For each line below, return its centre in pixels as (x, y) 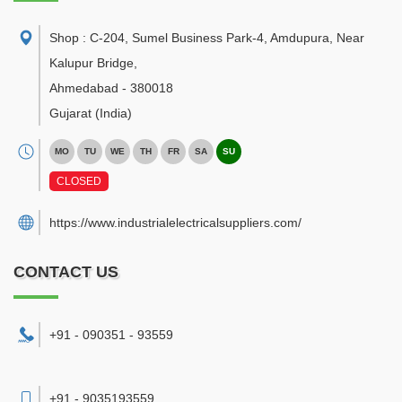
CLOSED (79, 181)
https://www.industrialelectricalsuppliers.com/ (175, 223)
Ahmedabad (84, 88)
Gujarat (70, 113)
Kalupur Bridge (92, 63)
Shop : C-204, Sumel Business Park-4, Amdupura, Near (207, 38)
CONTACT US (66, 272)
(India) (114, 113)
